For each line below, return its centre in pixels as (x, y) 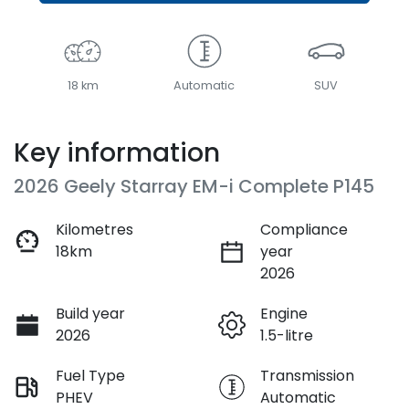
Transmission (307, 375)
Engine (284, 313)
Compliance (304, 229)
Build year (90, 313)
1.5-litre (287, 335)
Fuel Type (90, 375)
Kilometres (94, 229)
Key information (117, 152)
